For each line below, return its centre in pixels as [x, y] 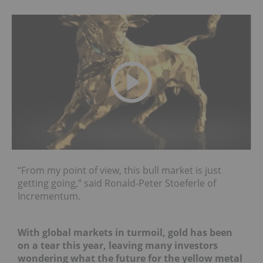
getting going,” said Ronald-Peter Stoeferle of [117, 183]
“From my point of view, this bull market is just [119, 171]
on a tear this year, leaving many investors [118, 246]
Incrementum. [49, 196]
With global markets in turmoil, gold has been [125, 233]
